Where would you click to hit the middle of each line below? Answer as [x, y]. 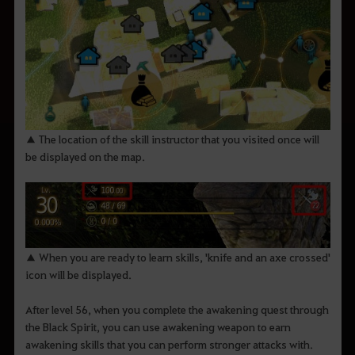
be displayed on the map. [85, 157]
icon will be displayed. [78, 274]
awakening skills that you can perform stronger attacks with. [169, 344]
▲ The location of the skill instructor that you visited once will [172, 139]
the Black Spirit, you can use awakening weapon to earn [158, 326]
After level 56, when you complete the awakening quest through [177, 309]
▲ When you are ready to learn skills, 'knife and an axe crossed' [177, 256]
